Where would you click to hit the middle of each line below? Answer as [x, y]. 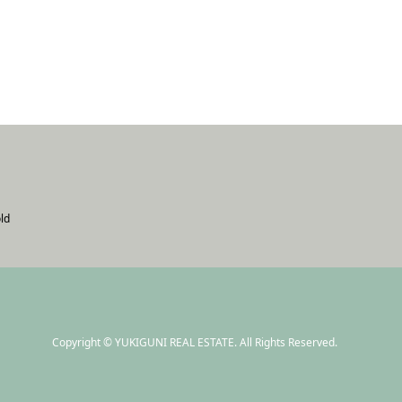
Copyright [78, 342]
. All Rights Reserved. [286, 342]
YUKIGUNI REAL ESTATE [175, 342]
